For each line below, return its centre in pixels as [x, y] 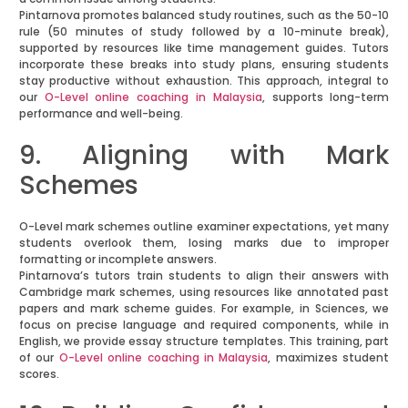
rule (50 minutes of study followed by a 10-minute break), [204, 32]
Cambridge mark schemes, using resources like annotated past [204, 292]
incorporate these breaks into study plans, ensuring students [204, 65]
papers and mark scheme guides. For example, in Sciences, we [204, 309]
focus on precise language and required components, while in [204, 325]
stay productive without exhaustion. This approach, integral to [204, 81]
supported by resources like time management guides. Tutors [204, 48]
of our [39, 358]
